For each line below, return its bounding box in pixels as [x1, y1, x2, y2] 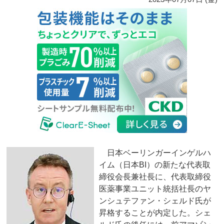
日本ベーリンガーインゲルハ [99, 148, 211, 157]
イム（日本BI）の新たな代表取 [99, 160, 211, 169]
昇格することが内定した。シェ [99, 208, 211, 217]
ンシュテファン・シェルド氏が [99, 196, 211, 205]
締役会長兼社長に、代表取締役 [99, 172, 211, 181]
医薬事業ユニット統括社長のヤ [99, 184, 211, 193]
